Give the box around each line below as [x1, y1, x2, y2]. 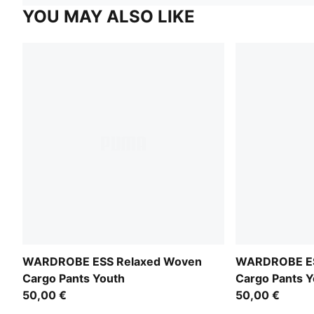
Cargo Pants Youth [22, 271, 125, 285]
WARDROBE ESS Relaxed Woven [22, 254, 202, 268]
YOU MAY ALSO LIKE [22, 6, 195, 27]
